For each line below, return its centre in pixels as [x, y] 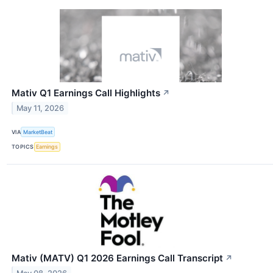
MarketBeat [38, 132]
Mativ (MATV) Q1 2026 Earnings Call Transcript [117, 258]
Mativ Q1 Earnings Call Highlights [86, 93]
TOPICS [23, 147]
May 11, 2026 [41, 108]
